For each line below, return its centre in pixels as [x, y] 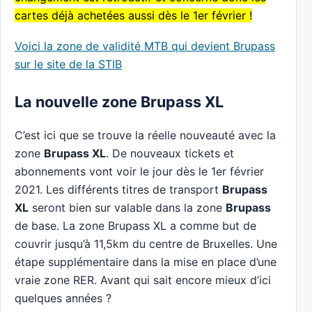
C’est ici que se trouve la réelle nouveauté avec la [145, 135]
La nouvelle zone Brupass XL [119, 102]
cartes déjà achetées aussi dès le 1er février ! [133, 16]
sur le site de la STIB [68, 64]
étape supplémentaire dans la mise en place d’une [146, 262]
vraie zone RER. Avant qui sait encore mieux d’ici [143, 280]
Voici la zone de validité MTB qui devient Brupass [145, 46]
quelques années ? [63, 298]
